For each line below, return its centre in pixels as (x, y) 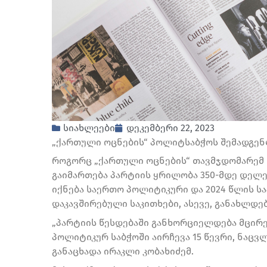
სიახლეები (89, 128)
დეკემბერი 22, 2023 (170, 128)
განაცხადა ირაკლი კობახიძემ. (123, 251)
